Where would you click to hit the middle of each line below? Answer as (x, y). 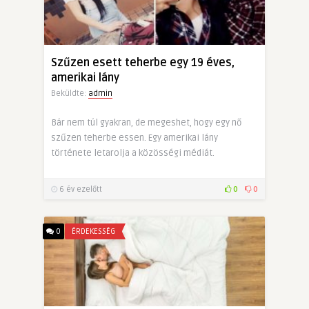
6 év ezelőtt (80, 190)
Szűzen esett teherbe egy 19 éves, (143, 63)
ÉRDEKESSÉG (93, 231)
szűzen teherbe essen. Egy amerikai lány (134, 138)
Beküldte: (70, 94)
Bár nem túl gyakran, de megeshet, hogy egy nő (146, 123)
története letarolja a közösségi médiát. (133, 153)
